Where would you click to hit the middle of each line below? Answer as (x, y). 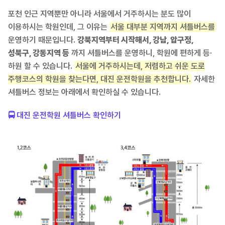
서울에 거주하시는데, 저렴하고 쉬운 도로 (140, 66)
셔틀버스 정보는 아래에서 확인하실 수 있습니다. (84, 92)
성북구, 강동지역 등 (39, 53)
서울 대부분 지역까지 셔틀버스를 (163, 27)
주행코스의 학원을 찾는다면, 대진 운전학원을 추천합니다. (99, 79)
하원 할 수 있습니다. (41, 66)
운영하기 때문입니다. (43, 40)
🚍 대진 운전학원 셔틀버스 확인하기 (65, 115)
